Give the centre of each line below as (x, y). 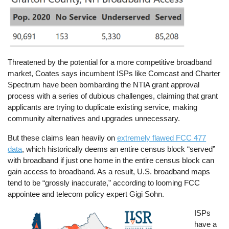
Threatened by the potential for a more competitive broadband (110, 62)
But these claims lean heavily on (63, 138)
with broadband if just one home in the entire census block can (111, 160)
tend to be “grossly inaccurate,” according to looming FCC (104, 182)
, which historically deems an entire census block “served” (119, 149)
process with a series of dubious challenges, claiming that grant (113, 96)
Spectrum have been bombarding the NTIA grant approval (104, 85)
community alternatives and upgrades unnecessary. (94, 119)
